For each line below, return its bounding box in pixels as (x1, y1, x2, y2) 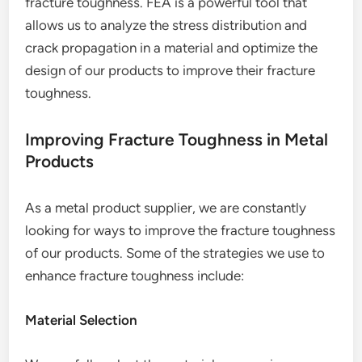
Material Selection (25, 312, 138, 328)
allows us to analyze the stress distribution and (25, 17, 308, 33)
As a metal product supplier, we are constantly (25, 200, 307, 216)
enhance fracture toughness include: (25, 267, 245, 284)
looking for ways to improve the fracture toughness (25, 222, 336, 238)
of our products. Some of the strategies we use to (25, 245, 326, 261)
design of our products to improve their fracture (25, 62, 316, 78)
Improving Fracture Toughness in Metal (25, 129, 329, 149)
